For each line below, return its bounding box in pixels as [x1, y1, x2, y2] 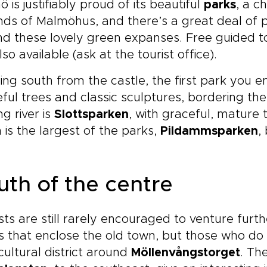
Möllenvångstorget [131, 247, 240, 259]
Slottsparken [54, 108, 129, 120]
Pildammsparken [160, 125, 258, 137]
